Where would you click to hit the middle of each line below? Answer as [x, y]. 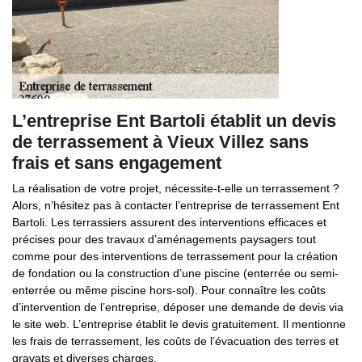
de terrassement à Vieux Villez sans [160, 142]
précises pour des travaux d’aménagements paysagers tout [164, 239]
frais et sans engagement [117, 163]
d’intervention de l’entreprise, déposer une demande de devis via [178, 307]
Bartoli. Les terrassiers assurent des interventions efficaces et [169, 222]
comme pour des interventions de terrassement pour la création [175, 256]
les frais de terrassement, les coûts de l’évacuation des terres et [175, 341]
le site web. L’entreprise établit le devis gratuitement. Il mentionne [179, 324]
